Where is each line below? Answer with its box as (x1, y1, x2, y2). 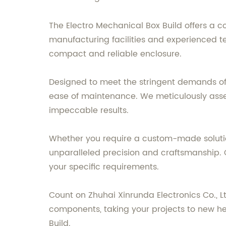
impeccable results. (49, 103, 129, 117)
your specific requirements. (49, 160, 159, 174)
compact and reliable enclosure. (49, 47, 182, 61)
